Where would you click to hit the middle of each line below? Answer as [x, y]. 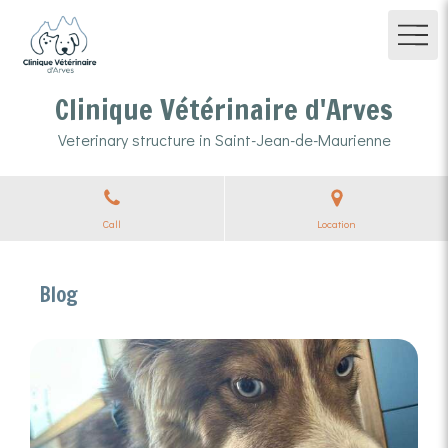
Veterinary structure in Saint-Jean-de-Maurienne [224, 139]
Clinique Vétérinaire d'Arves [224, 109]
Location [336, 224]
